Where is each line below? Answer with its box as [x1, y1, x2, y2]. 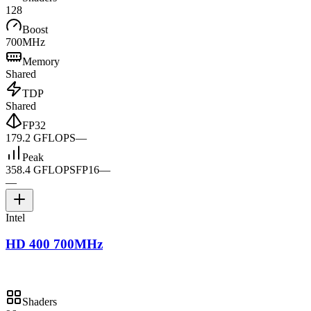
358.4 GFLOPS [6, 163, 76, 176]
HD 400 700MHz [6, 237, 103, 252]
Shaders [22, 296, 57, 308]
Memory [22, 55, 60, 67]
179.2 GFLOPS [6, 131, 76, 144]
